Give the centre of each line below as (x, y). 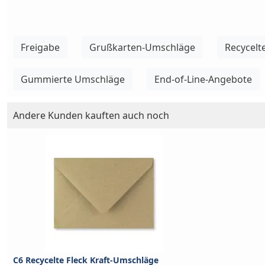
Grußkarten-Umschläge (142, 48)
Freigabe (40, 48)
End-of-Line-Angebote (203, 80)
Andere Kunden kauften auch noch (91, 116)
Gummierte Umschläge (73, 80)
